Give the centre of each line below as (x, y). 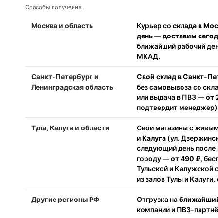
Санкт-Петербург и (65, 77)
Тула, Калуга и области (70, 128)
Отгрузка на (158, 199)
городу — (154, 158)
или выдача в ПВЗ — (171, 97)
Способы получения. (54, 7)
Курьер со (155, 26)
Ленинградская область (72, 87)
